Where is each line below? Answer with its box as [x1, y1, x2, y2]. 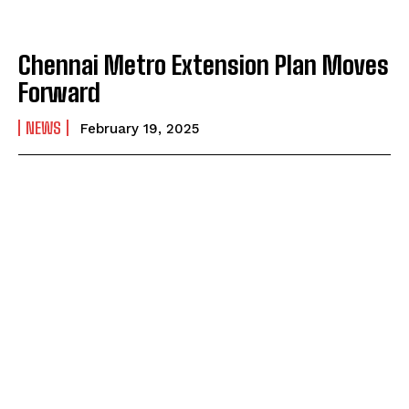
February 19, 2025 [80, 120, 199, 137]
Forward [18, 76, 100, 108]
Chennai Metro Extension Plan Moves [18, 48, 389, 80]
